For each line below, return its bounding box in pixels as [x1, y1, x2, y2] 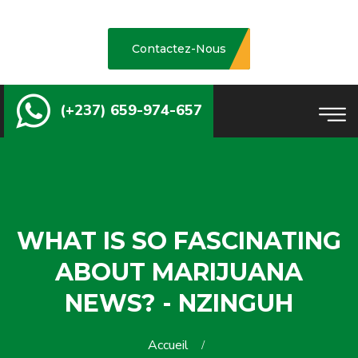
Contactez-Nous [132, 42, 226, 56]
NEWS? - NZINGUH [65, 288, 293, 318]
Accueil [147, 336, 195, 354]
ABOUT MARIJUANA [55, 257, 303, 287]
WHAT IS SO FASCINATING [17, 226, 341, 256]
